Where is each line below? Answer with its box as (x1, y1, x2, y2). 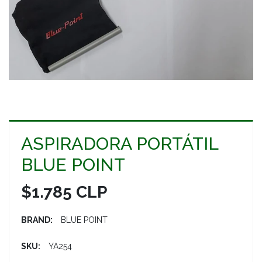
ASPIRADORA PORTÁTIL (21, 133, 218, 154)
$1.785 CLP (21, 182, 107, 202)
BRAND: (21, 215, 53, 225)
